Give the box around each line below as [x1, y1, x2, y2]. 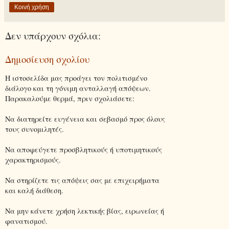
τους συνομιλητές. [5, 124, 64, 134]
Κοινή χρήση [14, 3, 49, 11]
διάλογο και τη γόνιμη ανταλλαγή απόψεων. [5, 83, 151, 93]
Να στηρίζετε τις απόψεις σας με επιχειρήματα [5, 175, 159, 185]
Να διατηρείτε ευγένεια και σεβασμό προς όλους [5, 113, 165, 124]
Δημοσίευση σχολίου [5, 53, 89, 66]
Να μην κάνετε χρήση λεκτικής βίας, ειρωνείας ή [5, 205, 164, 216]
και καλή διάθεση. [5, 185, 63, 195]
